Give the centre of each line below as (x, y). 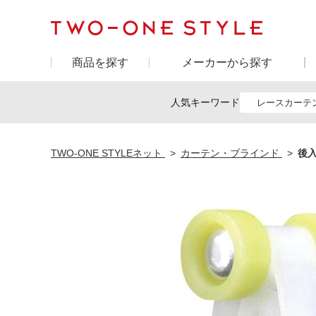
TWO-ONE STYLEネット (107, 153)
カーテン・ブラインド (230, 153)
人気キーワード (205, 102)
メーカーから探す (227, 62)
